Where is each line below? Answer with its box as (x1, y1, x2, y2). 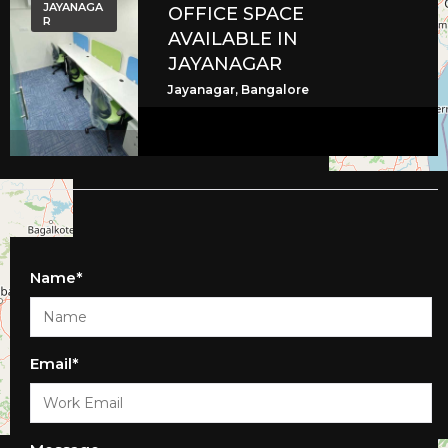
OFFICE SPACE (168, 3, 305, 26)
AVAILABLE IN (168, 28, 299, 51)
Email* (30, 354, 79, 374)
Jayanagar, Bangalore (167, 82, 310, 98)
